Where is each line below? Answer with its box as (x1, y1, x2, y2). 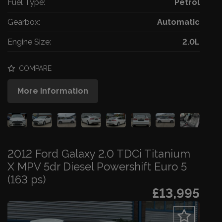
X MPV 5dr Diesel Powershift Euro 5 (7, 160, 187, 173)
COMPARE (17, 64, 52, 73)
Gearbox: (7, 17, 40, 27)
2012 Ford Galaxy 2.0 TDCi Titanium (7, 147, 190, 161)
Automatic (157, 17, 200, 27)
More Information (17, 86, 88, 96)
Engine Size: (7, 37, 51, 47)
